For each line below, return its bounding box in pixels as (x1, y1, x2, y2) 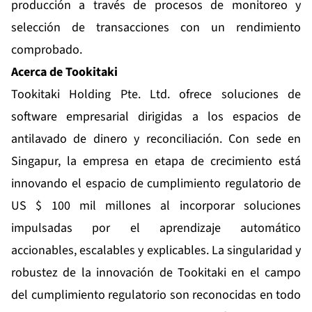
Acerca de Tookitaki (11, 63, 118, 81)
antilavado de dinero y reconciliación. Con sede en (11, 130, 301, 148)
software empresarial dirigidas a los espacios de (11, 108, 301, 126)
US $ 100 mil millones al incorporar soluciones (11, 197, 301, 215)
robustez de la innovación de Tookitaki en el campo (11, 264, 301, 282)
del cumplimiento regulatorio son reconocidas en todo (11, 286, 301, 304)
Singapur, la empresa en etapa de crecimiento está (11, 153, 301, 171)
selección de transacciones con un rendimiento (11, 19, 301, 37)
